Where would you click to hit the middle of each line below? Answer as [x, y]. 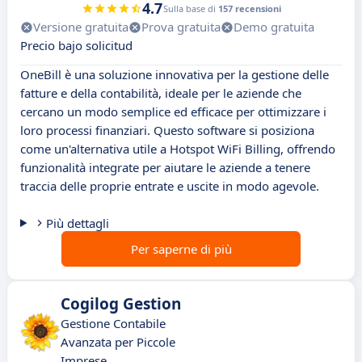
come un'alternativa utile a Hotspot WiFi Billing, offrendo [178, 149]
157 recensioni [249, 9]
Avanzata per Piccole [118, 342]
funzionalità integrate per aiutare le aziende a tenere [165, 168]
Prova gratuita [181, 27]
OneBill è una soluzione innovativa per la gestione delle [175, 75]
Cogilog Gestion [121, 304]
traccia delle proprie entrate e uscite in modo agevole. [170, 186]
